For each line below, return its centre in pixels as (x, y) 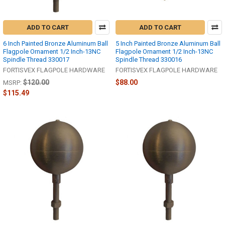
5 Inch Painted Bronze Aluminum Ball (168, 43)
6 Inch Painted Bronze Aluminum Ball (55, 43)
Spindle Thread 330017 (36, 59)
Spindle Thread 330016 (149, 59)
